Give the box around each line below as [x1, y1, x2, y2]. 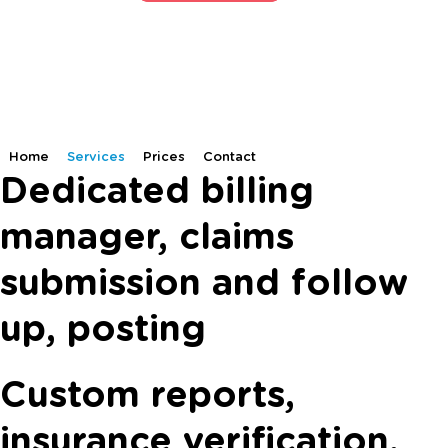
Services [67, 151, 125, 165]
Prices [143, 151, 185, 165]
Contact [203, 151, 256, 165]
